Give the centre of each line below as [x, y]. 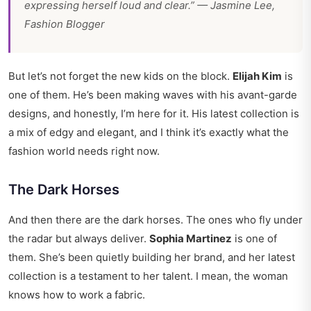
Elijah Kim [257, 76]
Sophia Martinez [191, 239]
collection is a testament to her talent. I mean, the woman [148, 276]
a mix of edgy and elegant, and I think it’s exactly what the [149, 133]
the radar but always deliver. [79, 239]
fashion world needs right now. [84, 151]
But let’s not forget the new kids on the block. [120, 76]
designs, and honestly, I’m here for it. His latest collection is [154, 114]
